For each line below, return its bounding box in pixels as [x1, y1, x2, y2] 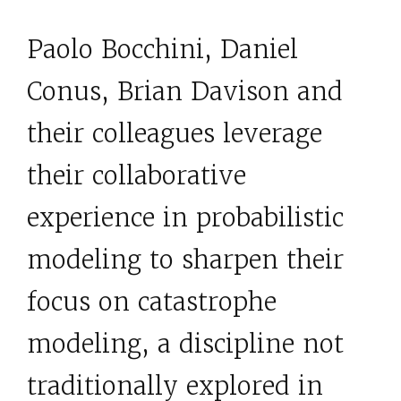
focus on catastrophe [27, 286, 277, 317]
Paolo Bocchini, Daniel [27, 33, 298, 64]
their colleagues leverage [27, 117, 322, 149]
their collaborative [27, 159, 246, 191]
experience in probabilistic [27, 201, 344, 233]
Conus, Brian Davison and [27, 75, 343, 107]
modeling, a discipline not [27, 328, 344, 359]
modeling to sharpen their [27, 243, 344, 275]
